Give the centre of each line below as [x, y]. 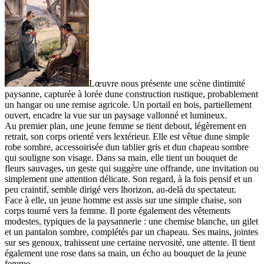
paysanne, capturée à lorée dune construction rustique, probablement [131, 94]
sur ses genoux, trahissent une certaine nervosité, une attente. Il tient [130, 243]
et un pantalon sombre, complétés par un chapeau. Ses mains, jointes [131, 232]
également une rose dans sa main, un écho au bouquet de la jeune [126, 253]
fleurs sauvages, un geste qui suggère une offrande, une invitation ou [132, 169]
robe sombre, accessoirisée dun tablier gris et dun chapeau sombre [127, 147]
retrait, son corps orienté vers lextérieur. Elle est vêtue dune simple [127, 137]
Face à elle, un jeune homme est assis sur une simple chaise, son [123, 200]
